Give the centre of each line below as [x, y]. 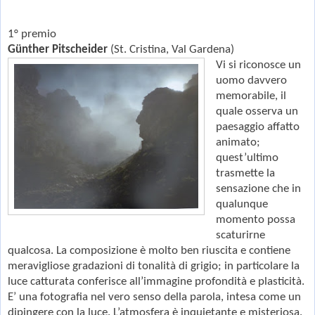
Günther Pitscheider [59, 49]
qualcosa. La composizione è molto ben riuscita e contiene [149, 250]
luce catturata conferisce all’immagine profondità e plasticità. [156, 281]
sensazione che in [258, 188]
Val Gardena [200, 49]
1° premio [32, 34]
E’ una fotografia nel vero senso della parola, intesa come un [154, 297]
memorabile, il [251, 96]
